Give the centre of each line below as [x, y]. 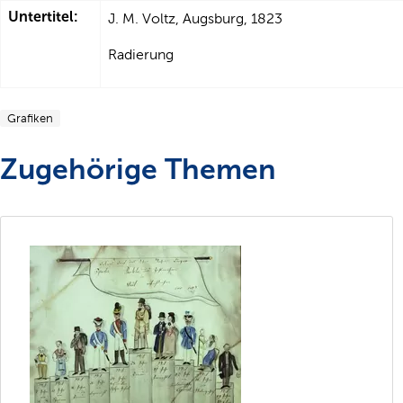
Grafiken [30, 119]
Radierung [141, 55]
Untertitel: [43, 17]
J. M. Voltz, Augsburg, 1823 [195, 19]
